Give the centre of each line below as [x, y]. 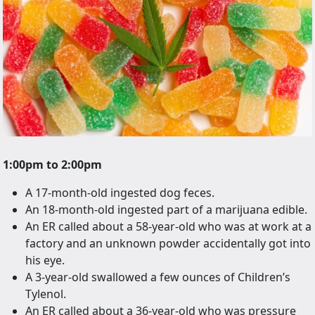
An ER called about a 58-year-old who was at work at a [168, 226]
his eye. [45, 260]
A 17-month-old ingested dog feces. [120, 192]
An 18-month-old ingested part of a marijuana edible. [166, 209]
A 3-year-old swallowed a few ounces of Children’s [158, 277]
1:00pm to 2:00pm [52, 164]
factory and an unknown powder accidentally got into [168, 243]
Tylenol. [46, 294]
